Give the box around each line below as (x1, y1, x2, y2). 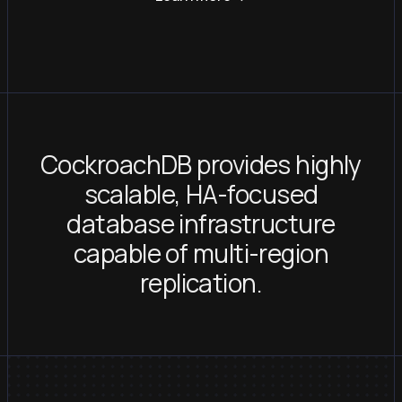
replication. (139, 266, 263, 301)
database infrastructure (66, 206, 336, 241)
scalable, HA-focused (83, 177, 319, 212)
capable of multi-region (73, 236, 329, 271)
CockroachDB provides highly (40, 147, 362, 182)
